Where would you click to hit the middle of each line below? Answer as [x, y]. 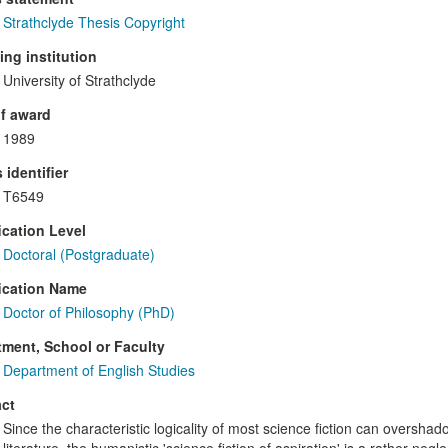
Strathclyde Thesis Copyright [93, 22]
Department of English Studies [98, 370]
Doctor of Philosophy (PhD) [88, 312]
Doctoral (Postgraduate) [78, 254]
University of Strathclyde [79, 80]
